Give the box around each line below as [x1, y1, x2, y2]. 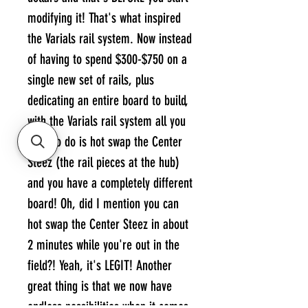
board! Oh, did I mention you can [27, 195, 179, 212]
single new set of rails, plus [27, 71, 154, 89]
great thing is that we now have [27, 278, 172, 295]
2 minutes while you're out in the [27, 236, 179, 254]
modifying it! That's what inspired [27, 10, 181, 27]
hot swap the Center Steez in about [27, 216, 188, 233]
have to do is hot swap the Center [27, 133, 182, 151]
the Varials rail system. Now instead [27, 30, 192, 47]
